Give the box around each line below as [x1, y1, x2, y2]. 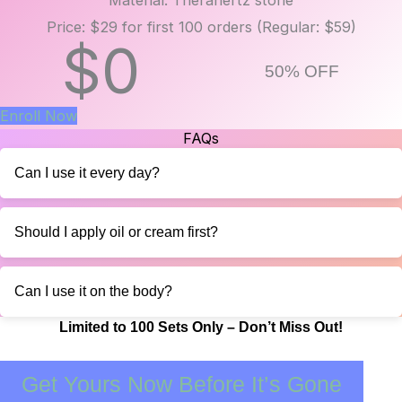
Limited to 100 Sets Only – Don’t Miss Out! [59, 318, 343, 335]
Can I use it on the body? [14, 283, 172, 299]
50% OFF [264, 61, 339, 81]
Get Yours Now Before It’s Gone [22, 371, 342, 397]
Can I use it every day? [14, 164, 160, 180]
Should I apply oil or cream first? [14, 223, 218, 240]
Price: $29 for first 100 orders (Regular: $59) [46, 17, 356, 36]
